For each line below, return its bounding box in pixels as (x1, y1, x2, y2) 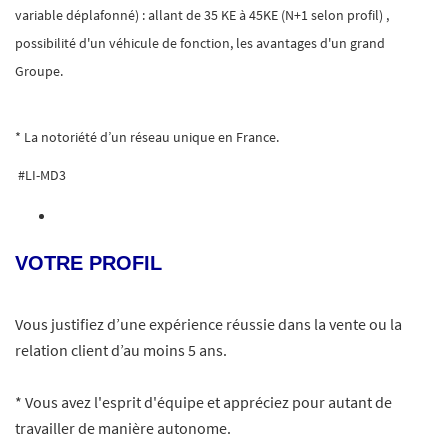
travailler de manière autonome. (15, 418, 231, 438)
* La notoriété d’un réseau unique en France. (15, 128, 279, 146)
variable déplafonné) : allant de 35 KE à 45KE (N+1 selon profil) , (15, 6, 389, 24)
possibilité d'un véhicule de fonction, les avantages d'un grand (15, 34, 385, 52)
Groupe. (15, 62, 63, 80)
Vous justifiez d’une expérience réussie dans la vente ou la (15, 314, 402, 334)
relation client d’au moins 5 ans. (15, 340, 227, 360)
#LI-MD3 (15, 166, 66, 184)
